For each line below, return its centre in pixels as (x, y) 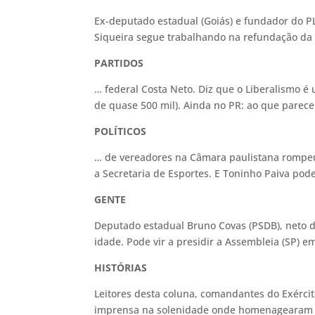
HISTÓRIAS (121, 268)
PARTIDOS (119, 63)
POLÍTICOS (121, 131)
